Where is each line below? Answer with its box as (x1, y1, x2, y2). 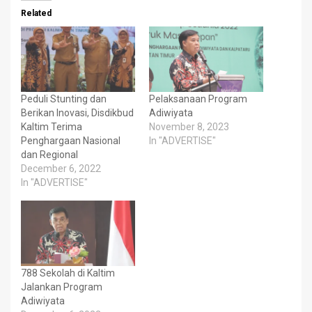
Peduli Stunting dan (21, 93, 107, 105)
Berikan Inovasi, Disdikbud (21, 107, 134, 119)
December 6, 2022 (21, 163, 101, 175)
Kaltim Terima (21, 121, 82, 133)
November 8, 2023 (149, 121, 229, 133)
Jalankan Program (21, 281, 102, 292)
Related (21, 8, 52, 19)
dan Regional (21, 149, 78, 161)
